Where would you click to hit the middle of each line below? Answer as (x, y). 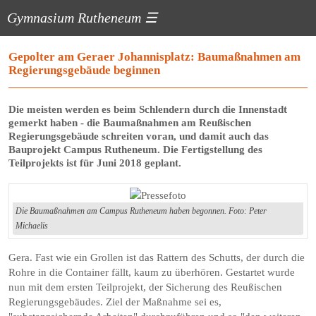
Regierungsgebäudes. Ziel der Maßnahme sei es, (115, 302)
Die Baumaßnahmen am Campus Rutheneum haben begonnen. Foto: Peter (141, 211)
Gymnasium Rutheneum (76, 18)
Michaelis (32, 226)
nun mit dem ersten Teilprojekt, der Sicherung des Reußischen (146, 287)
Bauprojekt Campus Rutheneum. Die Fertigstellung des (136, 150)
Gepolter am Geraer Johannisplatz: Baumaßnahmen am (155, 57)
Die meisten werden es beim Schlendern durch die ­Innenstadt (148, 109)
